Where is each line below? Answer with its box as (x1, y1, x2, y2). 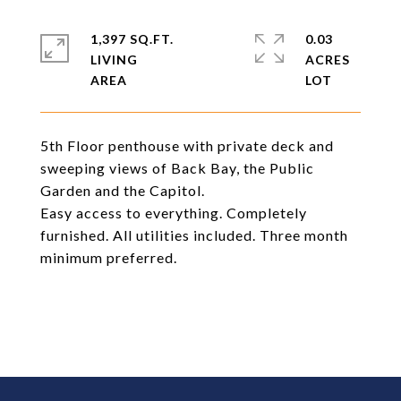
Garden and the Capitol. (40, 182, 205, 199)
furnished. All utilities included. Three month (40, 226, 348, 243)
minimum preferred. (40, 249, 177, 266)
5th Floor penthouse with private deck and (40, 137, 334, 154)
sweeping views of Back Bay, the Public (40, 159, 314, 176)
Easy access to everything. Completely (40, 204, 307, 221)
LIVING (90, 52, 138, 67)
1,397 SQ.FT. (90, 31, 174, 47)
